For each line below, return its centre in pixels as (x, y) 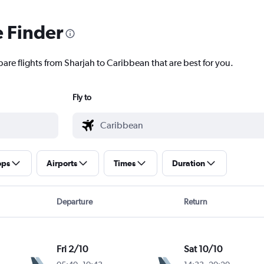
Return (196, 202)
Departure (74, 202)
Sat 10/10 (203, 249)
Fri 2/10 (72, 249)
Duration (188, 164)
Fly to (82, 98)
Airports (62, 164)
